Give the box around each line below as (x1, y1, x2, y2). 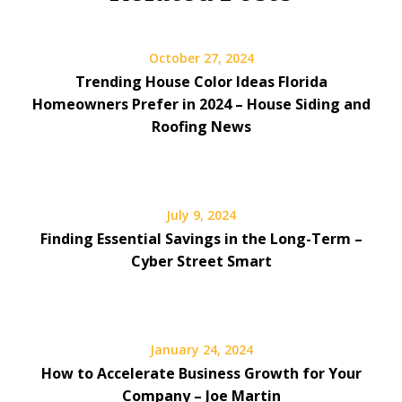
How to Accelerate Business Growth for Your (40, 363, 362, 383)
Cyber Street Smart (130, 250, 272, 271)
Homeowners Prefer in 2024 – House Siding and (31, 93, 371, 114)
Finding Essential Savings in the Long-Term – (39, 228, 363, 249)
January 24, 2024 (149, 340, 253, 358)
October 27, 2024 (148, 48, 254, 66)
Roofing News (151, 116, 251, 136)
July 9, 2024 (166, 205, 236, 223)
